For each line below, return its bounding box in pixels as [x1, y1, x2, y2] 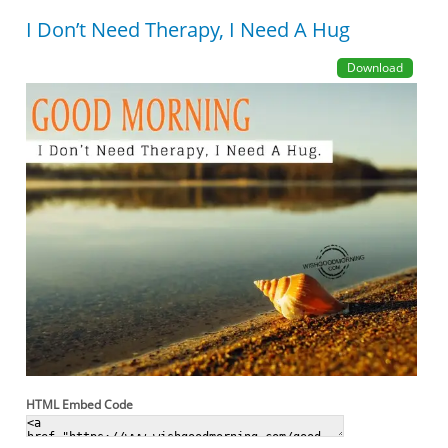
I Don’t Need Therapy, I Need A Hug [26, 15, 351, 43]
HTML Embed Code [26, 395, 134, 413]
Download [346, 58, 403, 76]
